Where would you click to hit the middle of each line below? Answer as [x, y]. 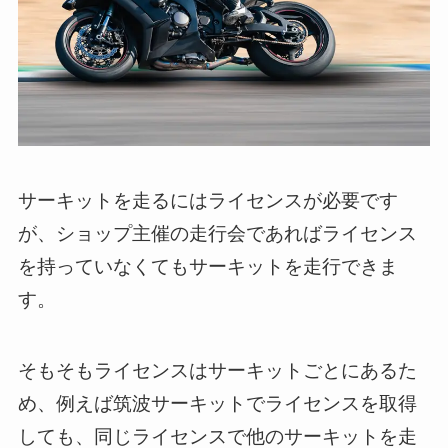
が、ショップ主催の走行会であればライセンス [217, 233]
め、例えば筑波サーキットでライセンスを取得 [217, 403]
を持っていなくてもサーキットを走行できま [207, 266]
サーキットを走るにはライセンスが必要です [207, 200]
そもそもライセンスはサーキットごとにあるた [217, 370]
